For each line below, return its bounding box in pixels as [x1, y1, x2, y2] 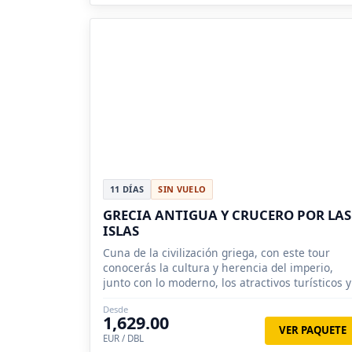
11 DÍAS [110, 183, 145, 196]
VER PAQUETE [278, 323, 346, 338]
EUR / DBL [103, 332, 144, 345]
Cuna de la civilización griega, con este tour [103, 245, 330, 261]
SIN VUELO [158, 183, 207, 196]
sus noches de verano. [103, 290, 220, 306]
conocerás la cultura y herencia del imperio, [103, 260, 333, 276]
